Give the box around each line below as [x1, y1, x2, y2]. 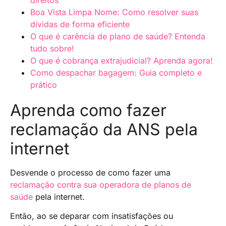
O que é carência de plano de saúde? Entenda [30, 31, 205, 41]
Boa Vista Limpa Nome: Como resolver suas [30, 7, 198, 17]
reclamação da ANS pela [10, 119, 198, 139]
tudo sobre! [30, 43, 74, 53]
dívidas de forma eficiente [30, 19, 130, 29]
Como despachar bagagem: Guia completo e [30, 67, 202, 78]
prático [30, 79, 57, 90]
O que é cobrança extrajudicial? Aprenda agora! [30, 55, 213, 66]
